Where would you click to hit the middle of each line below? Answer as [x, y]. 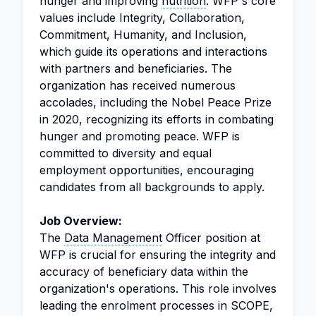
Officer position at [211, 238]
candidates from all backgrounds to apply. [152, 187]
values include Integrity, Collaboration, [142, 18]
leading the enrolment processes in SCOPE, [156, 305]
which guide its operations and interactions [153, 51]
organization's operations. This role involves [158, 288]
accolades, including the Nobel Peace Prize [156, 102]
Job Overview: [81, 221]
